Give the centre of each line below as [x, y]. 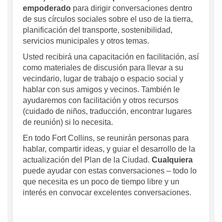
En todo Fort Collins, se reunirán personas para [106, 138]
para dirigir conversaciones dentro [132, 8]
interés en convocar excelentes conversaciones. [107, 192]
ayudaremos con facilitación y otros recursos [101, 100]
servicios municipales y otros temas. [86, 41]
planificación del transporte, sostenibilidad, [98, 30]
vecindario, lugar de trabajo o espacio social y [103, 78]
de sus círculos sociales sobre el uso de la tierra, [108, 19]
